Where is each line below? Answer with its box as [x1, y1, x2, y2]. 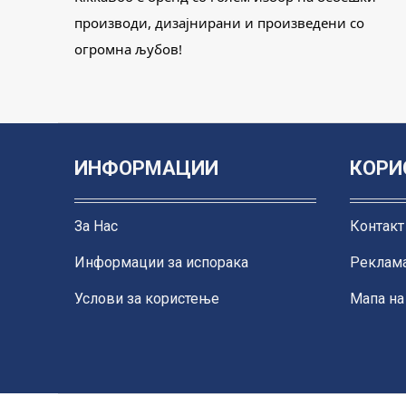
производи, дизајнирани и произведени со [74, 13, 365, 32]
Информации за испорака [74, 253, 249, 271]
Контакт [349, 217, 404, 235]
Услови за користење [74, 289, 220, 307]
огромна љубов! [74, 39, 183, 58]
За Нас [74, 217, 119, 235]
